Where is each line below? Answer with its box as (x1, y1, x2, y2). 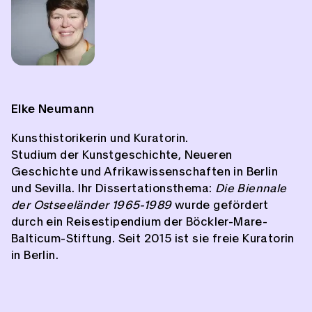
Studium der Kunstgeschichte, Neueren (11, 149, 233, 162)
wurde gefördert (171, 199, 269, 212)
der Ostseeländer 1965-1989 (11, 199, 172, 212)
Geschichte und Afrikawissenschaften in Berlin (11, 166, 278, 178)
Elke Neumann (11, 103, 95, 116)
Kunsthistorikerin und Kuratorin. (11, 132, 189, 145)
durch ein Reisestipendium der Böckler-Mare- (11, 216, 268, 228)
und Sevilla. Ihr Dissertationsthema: (11, 182, 215, 195)
